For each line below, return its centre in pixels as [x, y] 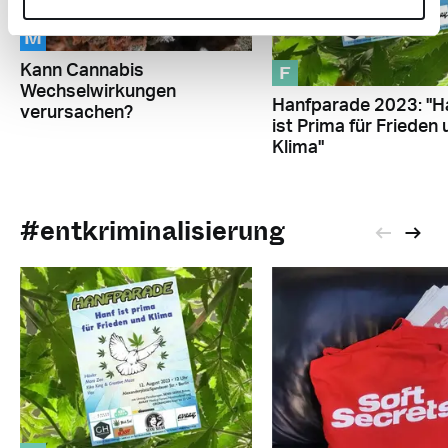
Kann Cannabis [82, 71]
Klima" [297, 147]
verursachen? [76, 113]
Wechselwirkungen [98, 92]
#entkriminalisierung [152, 231]
